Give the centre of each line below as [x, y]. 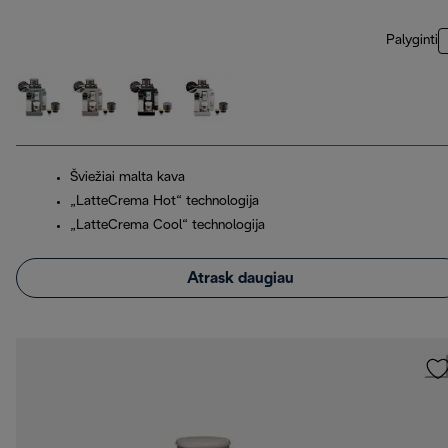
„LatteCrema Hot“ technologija [164, 202]
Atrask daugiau [240, 278]
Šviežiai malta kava [127, 178]
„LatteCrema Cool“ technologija [167, 226]
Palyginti [412, 41]
